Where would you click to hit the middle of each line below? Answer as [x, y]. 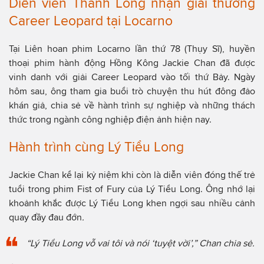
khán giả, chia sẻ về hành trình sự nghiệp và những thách [132, 105]
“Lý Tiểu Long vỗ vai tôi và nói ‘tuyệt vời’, [110, 243]
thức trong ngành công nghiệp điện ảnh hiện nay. [110, 119]
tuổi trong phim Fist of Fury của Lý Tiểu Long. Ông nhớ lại [132, 189]
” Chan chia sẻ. [224, 243]
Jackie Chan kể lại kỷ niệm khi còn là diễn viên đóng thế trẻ [132, 174]
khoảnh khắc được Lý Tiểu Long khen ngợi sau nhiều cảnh [132, 203]
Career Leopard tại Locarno [91, 21]
